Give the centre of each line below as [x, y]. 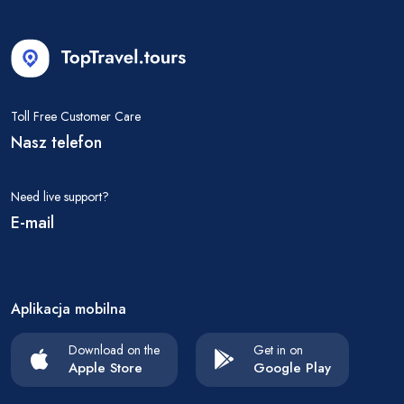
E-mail [32, 222]
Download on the [114, 350]
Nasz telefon [56, 142]
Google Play [292, 368]
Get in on [278, 350]
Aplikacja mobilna [69, 309]
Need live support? [60, 196]
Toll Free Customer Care [76, 116]
